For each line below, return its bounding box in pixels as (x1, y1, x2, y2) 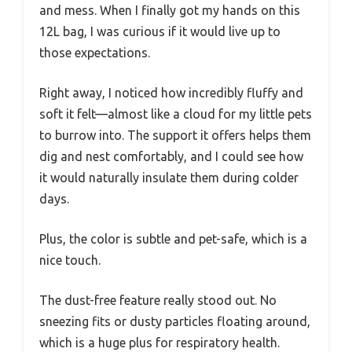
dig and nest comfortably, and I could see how (39, 148, 303, 163)
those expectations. (39, 45, 150, 60)
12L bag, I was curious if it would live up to (39, 24, 280, 38)
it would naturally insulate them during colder (39, 170, 299, 185)
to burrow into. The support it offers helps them (39, 127, 311, 142)
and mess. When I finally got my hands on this (39, 2, 300, 17)
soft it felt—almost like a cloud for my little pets (39, 106, 312, 121)
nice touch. (39, 252, 101, 267)
